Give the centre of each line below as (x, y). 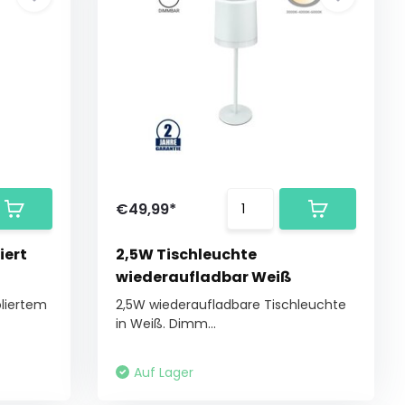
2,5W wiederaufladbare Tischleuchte (231, 305)
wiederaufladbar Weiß (204, 277)
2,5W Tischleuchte (187, 254)
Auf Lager (164, 372)
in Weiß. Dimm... (166, 324)
